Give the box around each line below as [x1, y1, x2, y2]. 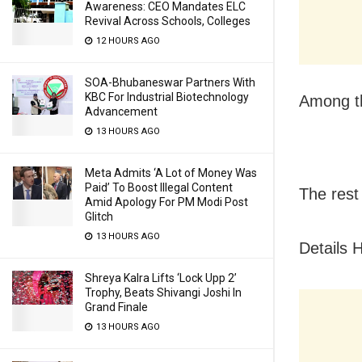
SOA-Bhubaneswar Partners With [85, 76, 255, 89]
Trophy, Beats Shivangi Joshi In [85, 286, 242, 299]
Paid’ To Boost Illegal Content [85, 181, 233, 194]
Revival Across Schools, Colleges [85, 15, 250, 27]
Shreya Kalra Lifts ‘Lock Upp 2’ [85, 271, 237, 284]
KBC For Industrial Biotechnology [85, 90, 249, 103]
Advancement [85, 105, 158, 118]
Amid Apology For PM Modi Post [85, 196, 248, 208]
